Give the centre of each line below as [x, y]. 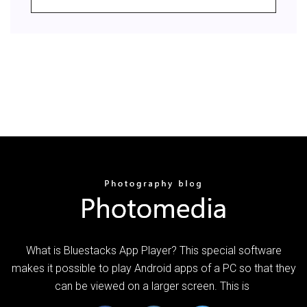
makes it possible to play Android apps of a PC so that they [153, 268]
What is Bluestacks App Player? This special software [153, 250]
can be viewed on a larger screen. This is [153, 286]
